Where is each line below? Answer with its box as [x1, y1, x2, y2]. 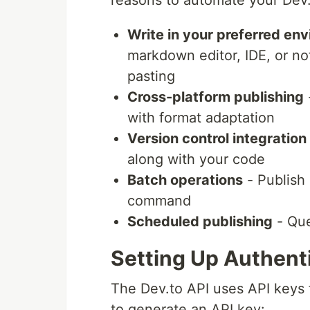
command [127, 192, 191, 209]
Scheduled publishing [127, 213, 273, 230]
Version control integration [127, 130, 307, 147]
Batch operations [127, 172, 243, 188]
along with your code [127, 151, 265, 167]
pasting [127, 68, 175, 84]
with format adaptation [127, 109, 275, 126]
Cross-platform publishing [127, 89, 304, 105]
